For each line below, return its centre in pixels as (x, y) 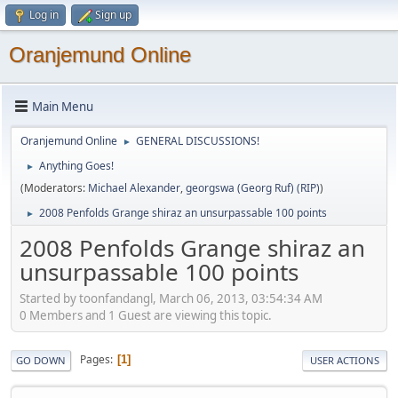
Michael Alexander (134, 188)
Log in (44, 15)
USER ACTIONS (345, 360)
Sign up (113, 15)
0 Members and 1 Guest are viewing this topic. (146, 315)
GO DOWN (41, 360)
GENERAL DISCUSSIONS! (198, 141)
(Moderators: (54, 188)
